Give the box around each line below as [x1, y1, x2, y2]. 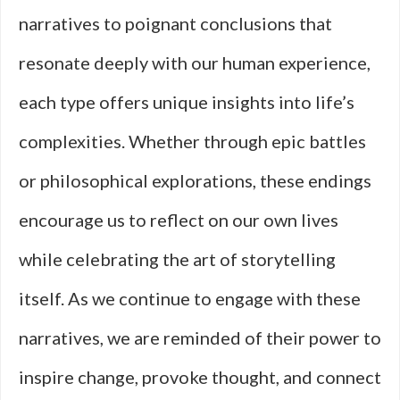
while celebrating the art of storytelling [19, 248, 336, 270]
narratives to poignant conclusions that [19, 12, 332, 34]
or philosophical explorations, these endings [19, 170, 371, 191]
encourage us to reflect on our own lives [19, 209, 338, 230]
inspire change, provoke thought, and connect [19, 366, 381, 387]
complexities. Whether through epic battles [19, 130, 366, 152]
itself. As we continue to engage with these [19, 287, 361, 309]
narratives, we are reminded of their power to [19, 327, 381, 348]
